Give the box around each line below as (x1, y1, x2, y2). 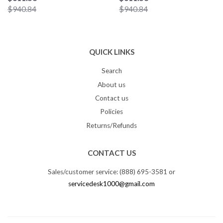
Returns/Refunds (86, 121, 137, 129)
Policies (100, 108, 123, 116)
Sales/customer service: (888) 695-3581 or (48, 168, 175, 176)
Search (101, 67, 122, 75)
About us (98, 80, 125, 89)
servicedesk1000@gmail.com (68, 180, 155, 188)
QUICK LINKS (89, 47, 134, 57)
